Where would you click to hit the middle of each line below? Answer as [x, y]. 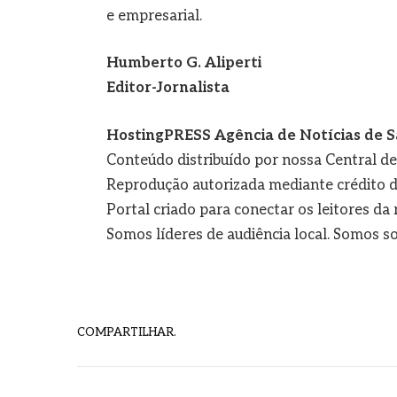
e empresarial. [154, 16]
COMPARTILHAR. [127, 332]
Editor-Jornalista [167, 88]
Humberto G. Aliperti [183, 63]
